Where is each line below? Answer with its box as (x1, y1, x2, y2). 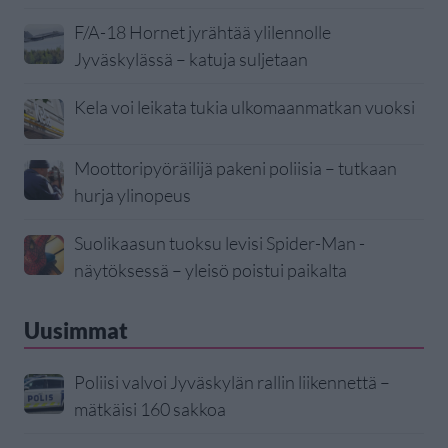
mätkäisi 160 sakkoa (74, 398, 226, 421)
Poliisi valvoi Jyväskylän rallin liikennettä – (74, 371, 390, 394)
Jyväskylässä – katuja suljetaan (74, 48, 308, 71)
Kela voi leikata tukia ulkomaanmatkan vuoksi (74, 96, 415, 119)
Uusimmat (24, 317, 128, 345)
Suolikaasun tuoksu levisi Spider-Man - (74, 232, 365, 255)
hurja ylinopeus (74, 184, 191, 207)
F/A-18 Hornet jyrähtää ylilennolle (74, 21, 331, 44)
